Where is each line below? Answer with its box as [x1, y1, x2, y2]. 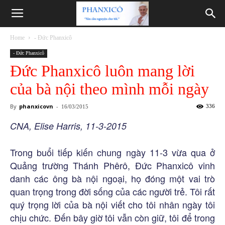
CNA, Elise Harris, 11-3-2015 [10, 120, 127, 132]
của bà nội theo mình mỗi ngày [10, 80, 209, 98]
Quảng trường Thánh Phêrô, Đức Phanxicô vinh [10, 159, 215, 172]
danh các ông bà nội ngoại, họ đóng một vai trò [10, 172, 215, 185]
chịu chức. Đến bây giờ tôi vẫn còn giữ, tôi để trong [10, 211, 215, 224]
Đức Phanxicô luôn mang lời [10, 62, 195, 80]
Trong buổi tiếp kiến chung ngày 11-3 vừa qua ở [10, 146, 215, 159]
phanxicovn [19, 102, 53, 110]
